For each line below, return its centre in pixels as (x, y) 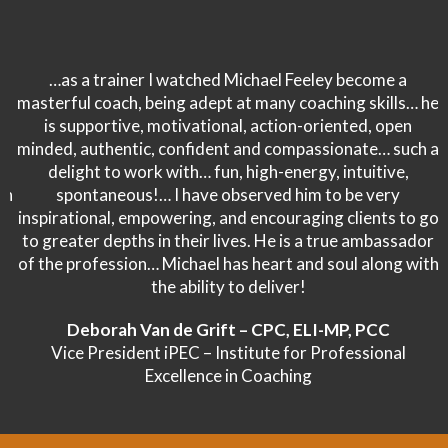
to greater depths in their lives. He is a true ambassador (224, 241)
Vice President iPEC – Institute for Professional (224, 353)
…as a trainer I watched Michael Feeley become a (224, 80)
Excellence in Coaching (224, 376)
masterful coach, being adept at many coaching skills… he (224, 103)
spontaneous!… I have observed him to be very (224, 195)
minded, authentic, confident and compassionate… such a (224, 149)
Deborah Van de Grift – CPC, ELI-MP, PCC (224, 330)
